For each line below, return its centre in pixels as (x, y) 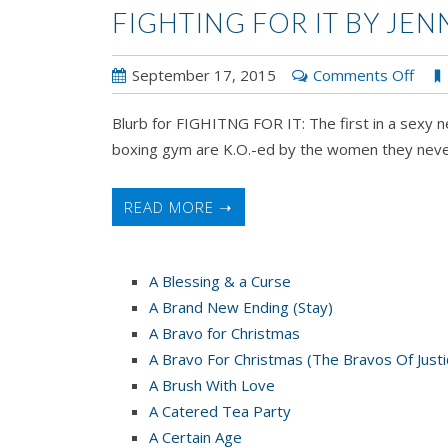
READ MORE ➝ (178, 206)
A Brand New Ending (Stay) (241, 306)
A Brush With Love (212, 384)
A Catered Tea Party (220, 410)
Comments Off (363, 74)
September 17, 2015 (204, 74)
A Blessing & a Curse (220, 280)
